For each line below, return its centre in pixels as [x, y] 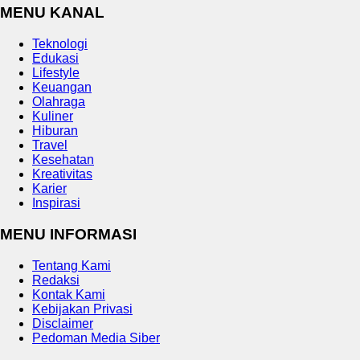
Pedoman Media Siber [96, 337]
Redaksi [56, 280]
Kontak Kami [69, 294]
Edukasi [55, 59]
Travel [50, 145]
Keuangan [62, 88]
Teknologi [60, 44]
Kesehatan [63, 160]
